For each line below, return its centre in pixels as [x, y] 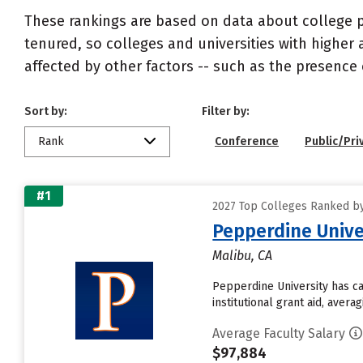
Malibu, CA [243, 256]
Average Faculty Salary [279, 333]
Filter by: [226, 111]
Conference [247, 141]
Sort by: [46, 111]
